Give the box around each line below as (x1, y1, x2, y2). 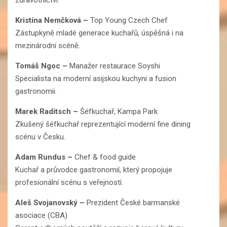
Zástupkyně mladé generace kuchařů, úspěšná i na (15, 28, 183, 37)
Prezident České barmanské (87, 198, 180, 207)
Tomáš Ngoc (15, 61, 60, 70)
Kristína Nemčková (15, 15, 81, 25)
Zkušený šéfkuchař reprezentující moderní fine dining (15, 119, 191, 129)
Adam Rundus (15, 152, 65, 162)
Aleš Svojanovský (15, 198, 80, 207)
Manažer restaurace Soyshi (69, 61, 162, 70)
